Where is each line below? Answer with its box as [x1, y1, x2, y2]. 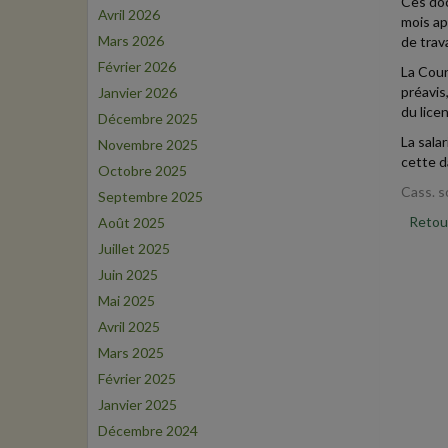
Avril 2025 [98, 318, 160, 335]
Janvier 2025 [98, 396, 177, 413]
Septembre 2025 [98, 188, 203, 205]
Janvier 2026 [98, 84, 177, 101]
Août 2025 [98, 214, 165, 231]
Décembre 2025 [98, 110, 198, 127]
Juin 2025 [98, 266, 158, 283]
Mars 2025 [98, 344, 164, 361]
